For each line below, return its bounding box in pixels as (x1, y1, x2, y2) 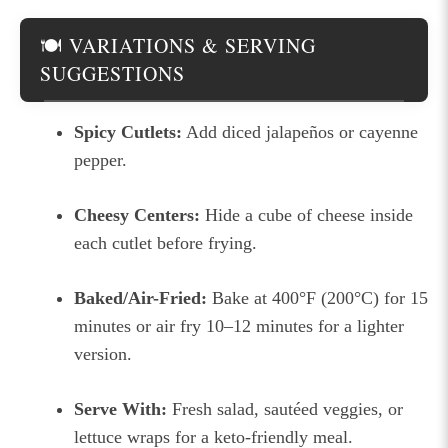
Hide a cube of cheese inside (200, 204, 413, 225)
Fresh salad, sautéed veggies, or (167, 398, 403, 419)
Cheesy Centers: (74, 204, 200, 225)
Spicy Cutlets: (74, 121, 182, 142)
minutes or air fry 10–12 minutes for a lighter (74, 315, 404, 336)
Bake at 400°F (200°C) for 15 (207, 287, 428, 308)
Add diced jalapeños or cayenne (182, 121, 418, 142)
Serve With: (74, 398, 167, 419)
